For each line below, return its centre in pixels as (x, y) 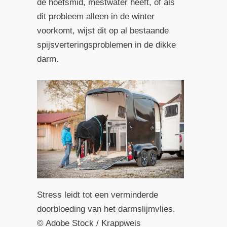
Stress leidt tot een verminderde (97, 195)
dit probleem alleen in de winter (96, 17)
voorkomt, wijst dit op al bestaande (103, 31)
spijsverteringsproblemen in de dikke (106, 45)
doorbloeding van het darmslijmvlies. (106, 209)
